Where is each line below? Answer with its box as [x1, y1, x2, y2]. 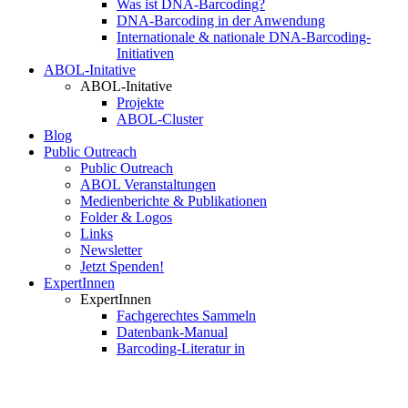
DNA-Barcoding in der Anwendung [117, 13, 325, 28]
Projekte [117, 95, 164, 110]
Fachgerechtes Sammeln [117, 308, 256, 323]
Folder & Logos [80, 209, 172, 225]
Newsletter [80, 242, 142, 258]
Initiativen [117, 46, 174, 61]
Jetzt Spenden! [80, 259, 164, 274]
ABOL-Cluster [117, 111, 203, 127]
